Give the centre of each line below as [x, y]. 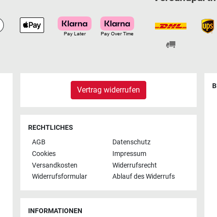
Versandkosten [55, 165]
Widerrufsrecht [135, 165]
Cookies [44, 154]
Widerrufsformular [60, 177]
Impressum [129, 154]
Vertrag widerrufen [108, 90]
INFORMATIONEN [55, 211]
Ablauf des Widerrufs [144, 177]
